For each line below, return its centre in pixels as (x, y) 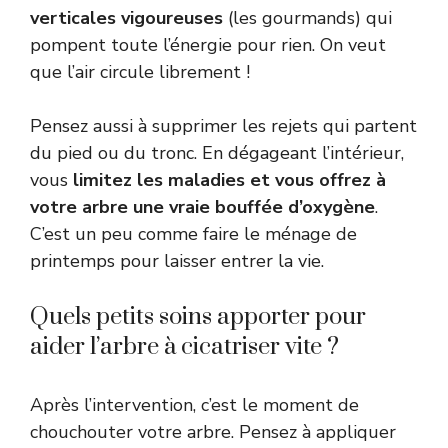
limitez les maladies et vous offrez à (229, 179)
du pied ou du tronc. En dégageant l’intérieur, (217, 152)
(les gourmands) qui (307, 17)
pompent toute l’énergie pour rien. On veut (208, 44)
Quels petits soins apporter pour (198, 316)
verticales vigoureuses (126, 17)
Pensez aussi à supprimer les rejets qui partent (223, 125)
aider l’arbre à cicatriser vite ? (184, 346)
